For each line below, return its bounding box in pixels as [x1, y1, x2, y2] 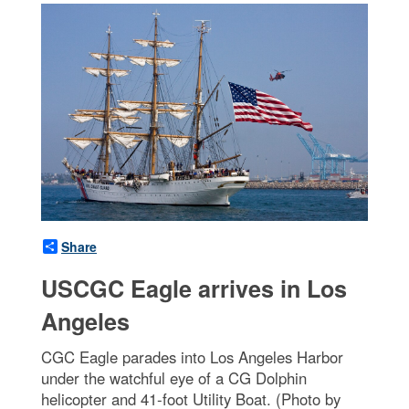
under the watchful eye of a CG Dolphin [41, 367, 307, 390]
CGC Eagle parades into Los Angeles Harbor [41, 346, 343, 369]
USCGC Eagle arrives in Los [41, 272, 347, 306]
